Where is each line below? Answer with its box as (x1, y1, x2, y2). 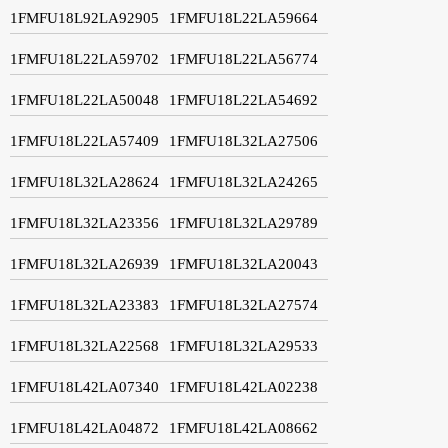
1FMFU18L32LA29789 (169, 214, 318, 231)
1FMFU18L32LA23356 (10, 214, 159, 231)
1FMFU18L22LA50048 (10, 91, 159, 108)
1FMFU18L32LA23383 (10, 296, 159, 313)
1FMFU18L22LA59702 (10, 50, 159, 67)
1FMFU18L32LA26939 (10, 255, 159, 272)
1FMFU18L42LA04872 (10, 419, 159, 436)
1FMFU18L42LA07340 (10, 378, 159, 395)
